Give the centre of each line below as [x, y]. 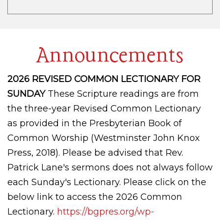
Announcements [110, 56]
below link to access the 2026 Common [95, 197]
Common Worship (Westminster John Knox [104, 138]
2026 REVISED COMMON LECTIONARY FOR [104, 79]
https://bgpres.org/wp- [106, 211]
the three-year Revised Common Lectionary [104, 108]
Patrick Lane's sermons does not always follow [110, 167]
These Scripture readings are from [123, 94]
